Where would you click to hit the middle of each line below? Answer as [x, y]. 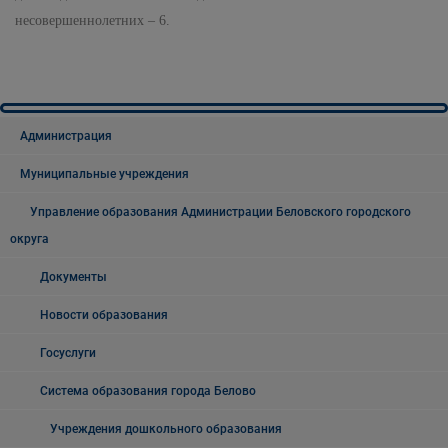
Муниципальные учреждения [104, 174]
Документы [73, 277]
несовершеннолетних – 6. [92, 20]
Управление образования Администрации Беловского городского [220, 212]
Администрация [66, 136]
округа [29, 239]
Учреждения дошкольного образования [166, 429]
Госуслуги [68, 353]
